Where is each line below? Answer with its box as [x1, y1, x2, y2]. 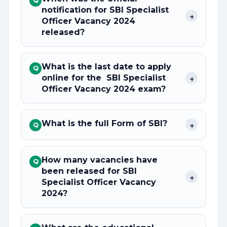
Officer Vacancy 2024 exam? [42, 84, 166, 94]
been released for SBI [42, 166, 137, 176]
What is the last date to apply [42, 62, 171, 71]
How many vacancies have [42, 155, 158, 165]
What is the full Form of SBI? [42, 119, 167, 128]
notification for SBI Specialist [42, 5, 169, 15]
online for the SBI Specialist [42, 73, 166, 83]
